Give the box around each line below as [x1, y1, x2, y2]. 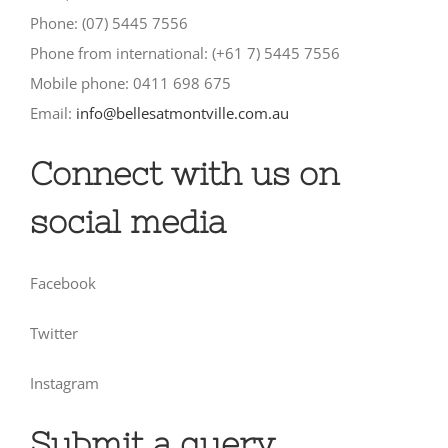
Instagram [30, 372, 99, 393]
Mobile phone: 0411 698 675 [30, 73, 231, 94]
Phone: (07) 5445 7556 [30, 13, 188, 34]
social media [30, 203, 226, 241]
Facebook [30, 272, 96, 293]
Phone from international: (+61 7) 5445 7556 [30, 43, 340, 64]
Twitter [30, 322, 78, 343]
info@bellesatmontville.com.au [76, 103, 289, 124]
